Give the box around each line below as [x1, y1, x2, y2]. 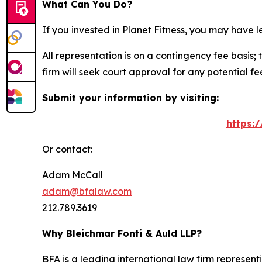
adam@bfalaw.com [42, 185, 132, 198]
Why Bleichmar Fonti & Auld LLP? [42, 227, 202, 240]
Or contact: [42, 143, 92, 156]
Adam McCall [42, 169, 103, 181]
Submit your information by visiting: [42, 92, 219, 104]
